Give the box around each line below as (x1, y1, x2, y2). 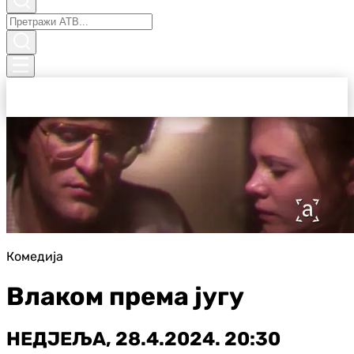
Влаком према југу (6, 281, 244, 311)
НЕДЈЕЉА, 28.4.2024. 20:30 (6, 327, 281, 350)
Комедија (6, 249, 63, 265)
